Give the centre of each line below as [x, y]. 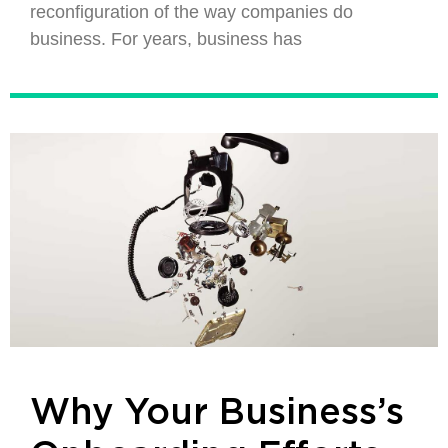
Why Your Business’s [217, 413]
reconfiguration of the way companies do [191, 12]
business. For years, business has [166, 39]
